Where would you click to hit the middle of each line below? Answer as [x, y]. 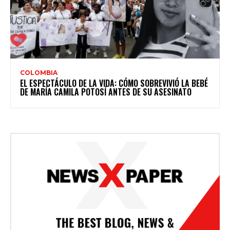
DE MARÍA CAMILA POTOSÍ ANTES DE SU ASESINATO [106, 92]
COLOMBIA [39, 72]
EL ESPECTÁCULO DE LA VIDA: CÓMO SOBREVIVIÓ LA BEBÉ [114, 83]
